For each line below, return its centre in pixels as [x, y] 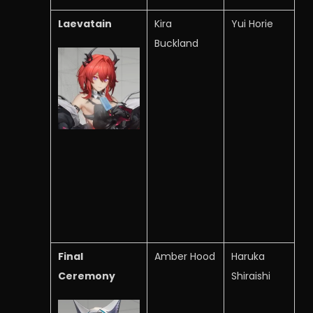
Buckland [176, 43]
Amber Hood [185, 256]
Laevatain [85, 24]
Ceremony [87, 276]
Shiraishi [251, 276]
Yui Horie [252, 24]
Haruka [248, 256]
